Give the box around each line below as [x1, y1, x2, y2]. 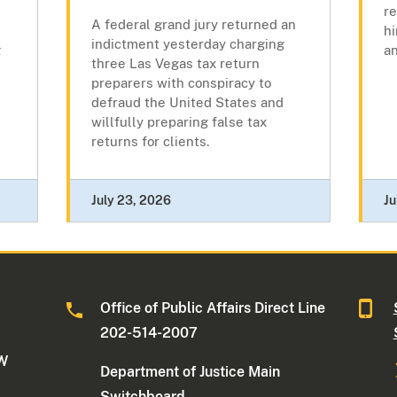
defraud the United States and [90, 95, 284, 111]
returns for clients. [90, 134, 209, 150]
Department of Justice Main [100, 363, 281, 381]
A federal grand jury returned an [90, 17, 296, 33]
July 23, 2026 [90, 193, 171, 208]
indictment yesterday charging [90, 36, 284, 52]
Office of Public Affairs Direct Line [100, 300, 326, 317]
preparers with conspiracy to [90, 75, 271, 91]
